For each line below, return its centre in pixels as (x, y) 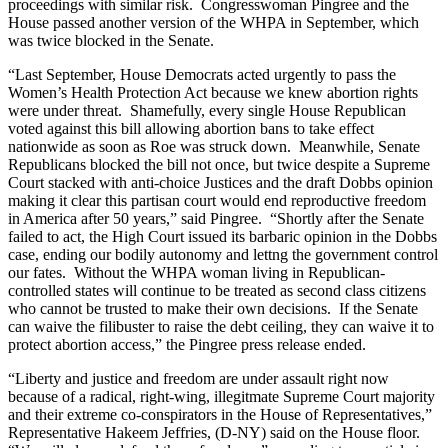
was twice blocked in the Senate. (111, 40)
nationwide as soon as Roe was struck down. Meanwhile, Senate (214, 146)
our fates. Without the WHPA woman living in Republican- (196, 272)
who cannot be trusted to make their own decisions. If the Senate (213, 308)
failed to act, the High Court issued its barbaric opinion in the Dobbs (222, 236)
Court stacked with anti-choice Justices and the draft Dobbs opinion (220, 182)
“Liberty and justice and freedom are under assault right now (198, 378)
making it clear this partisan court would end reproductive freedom (217, 200)
